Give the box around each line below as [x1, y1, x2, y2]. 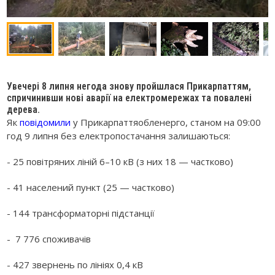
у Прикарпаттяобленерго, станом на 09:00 [71, 115, 261, 128]
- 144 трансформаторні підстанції [7, 206, 155, 219]
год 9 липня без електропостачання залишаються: [7, 129, 231, 142]
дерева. [7, 103, 41, 115]
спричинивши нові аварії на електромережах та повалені [7, 91, 252, 104]
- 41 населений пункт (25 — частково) [7, 180, 175, 193]
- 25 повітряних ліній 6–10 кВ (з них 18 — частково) [7, 155, 234, 168]
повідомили [20, 115, 71, 128]
